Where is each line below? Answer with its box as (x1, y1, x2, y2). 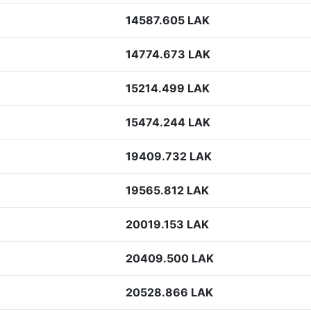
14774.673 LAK (126, 47, 210, 61)
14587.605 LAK (126, 13, 210, 27)
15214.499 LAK (126, 81, 210, 95)
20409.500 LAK (126, 251, 214, 265)
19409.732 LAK (126, 149, 212, 163)
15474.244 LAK (126, 115, 210, 129)
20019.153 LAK (126, 217, 209, 231)
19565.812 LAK (126, 183, 209, 197)
